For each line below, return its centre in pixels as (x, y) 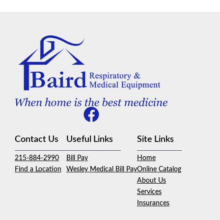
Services (149, 192)
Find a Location (38, 169)
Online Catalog (159, 169)
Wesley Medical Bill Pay (102, 169)
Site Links (155, 139)
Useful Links (90, 139)
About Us (151, 181)
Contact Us (37, 139)
